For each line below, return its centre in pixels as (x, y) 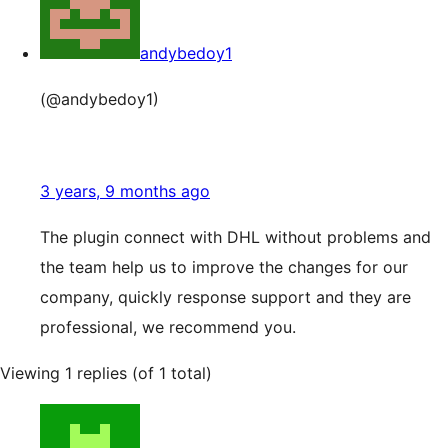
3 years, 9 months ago (125, 191)
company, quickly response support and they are (225, 297)
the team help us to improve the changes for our (224, 267)
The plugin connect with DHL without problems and (235, 237)
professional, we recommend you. (168, 327)
